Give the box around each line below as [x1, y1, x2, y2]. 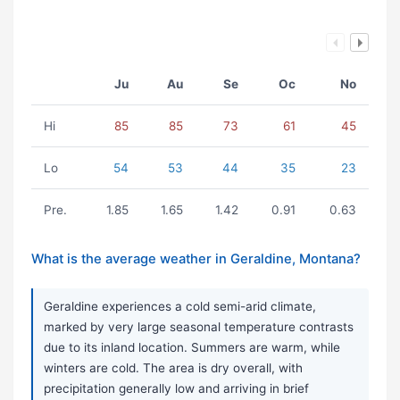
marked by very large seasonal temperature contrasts [44, 320, 354, 335]
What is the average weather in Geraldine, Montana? [31, 251, 361, 268]
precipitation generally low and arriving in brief [44, 381, 309, 396]
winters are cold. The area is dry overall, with [44, 361, 303, 376]
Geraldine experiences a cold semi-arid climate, [44, 299, 316, 314]
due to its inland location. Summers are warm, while [44, 340, 340, 355]
